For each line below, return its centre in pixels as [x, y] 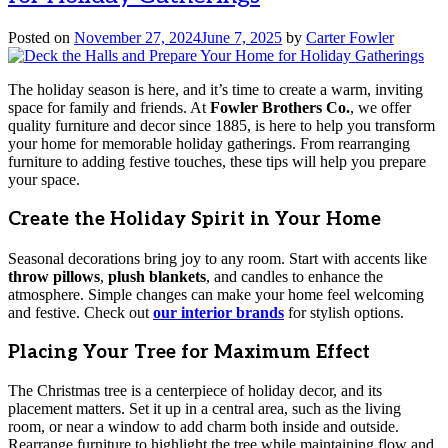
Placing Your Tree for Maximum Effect [189, 352]
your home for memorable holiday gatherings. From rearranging [209, 144]
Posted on [41, 38]
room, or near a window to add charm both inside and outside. [203, 427]
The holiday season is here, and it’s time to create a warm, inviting [215, 90]
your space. [44, 180]
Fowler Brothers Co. [280, 108]
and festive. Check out [80, 312]
